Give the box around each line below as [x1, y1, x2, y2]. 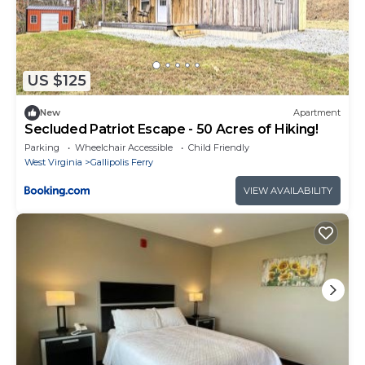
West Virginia [24, 156, 82, 168]
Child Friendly [188, 141, 249, 153]
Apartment [293, 107, 341, 119]
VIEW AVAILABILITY [244, 184, 332, 196]
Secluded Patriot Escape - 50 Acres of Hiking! [24, 121, 319, 137]
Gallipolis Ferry [90, 156, 153, 168]
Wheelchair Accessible [75, 141, 173, 153]
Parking [24, 141, 59, 153]
